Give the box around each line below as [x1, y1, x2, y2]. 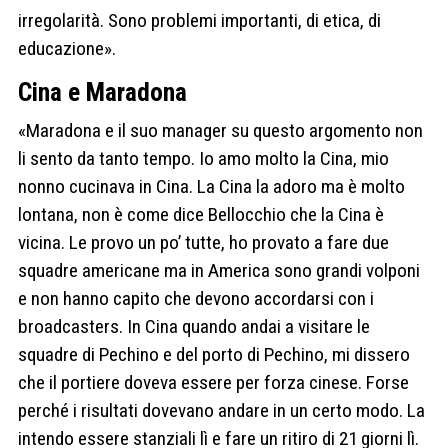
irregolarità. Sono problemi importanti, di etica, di [18, 9, 381, 33]
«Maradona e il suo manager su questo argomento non [18, 118, 423, 142]
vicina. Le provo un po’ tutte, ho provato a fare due [18, 230, 389, 254]
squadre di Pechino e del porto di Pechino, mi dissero [18, 342, 410, 366]
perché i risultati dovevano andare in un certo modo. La [18, 398, 425, 422]
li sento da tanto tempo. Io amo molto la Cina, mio [18, 146, 389, 170]
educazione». [18, 37, 116, 61]
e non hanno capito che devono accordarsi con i [18, 286, 374, 310]
